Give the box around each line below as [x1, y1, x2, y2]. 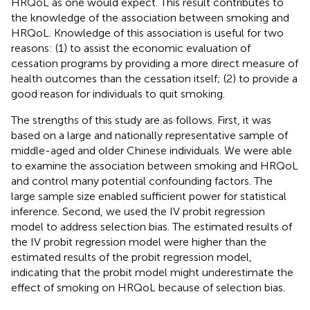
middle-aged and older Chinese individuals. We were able [11, 144, 292, 158]
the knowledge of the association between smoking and [11, 11, 289, 25]
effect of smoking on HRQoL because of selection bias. [11, 281, 285, 295]
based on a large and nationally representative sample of [11, 129, 288, 143]
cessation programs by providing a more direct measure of [11, 57, 298, 71]
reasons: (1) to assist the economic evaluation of [11, 42, 250, 55]
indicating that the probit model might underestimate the [11, 266, 293, 280]
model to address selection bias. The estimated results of [11, 220, 292, 234]
